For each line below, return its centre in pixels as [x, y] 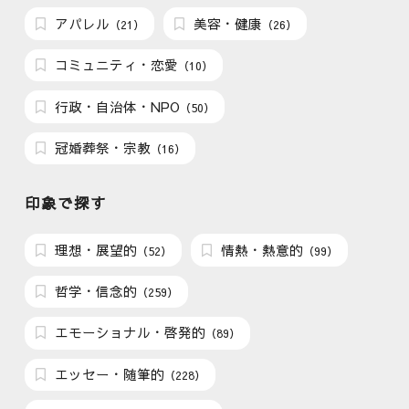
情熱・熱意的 [261, 250]
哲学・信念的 [94, 291]
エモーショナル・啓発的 [129, 333]
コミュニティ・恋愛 [115, 65]
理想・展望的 [94, 250]
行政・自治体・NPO [116, 106]
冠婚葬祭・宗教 [101, 148]
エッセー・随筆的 [108, 374]
